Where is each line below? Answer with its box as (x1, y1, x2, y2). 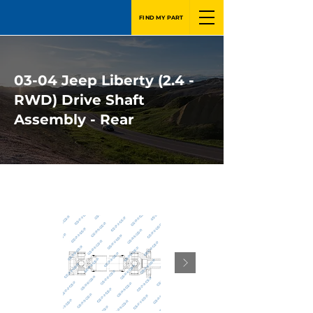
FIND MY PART (139, 14, 184, 21)
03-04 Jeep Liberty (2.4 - (14, 72, 194, 89)
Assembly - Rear (14, 111, 134, 128)
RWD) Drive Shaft (14, 92, 145, 108)
